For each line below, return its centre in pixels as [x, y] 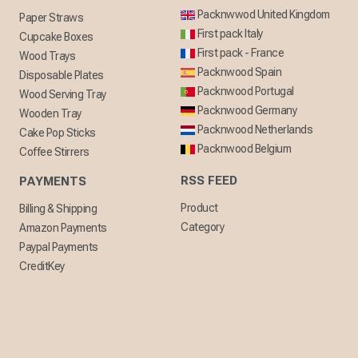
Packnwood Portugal [245, 91]
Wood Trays [47, 56]
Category [202, 227]
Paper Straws [51, 17]
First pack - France [239, 52]
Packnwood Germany [246, 110]
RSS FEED [209, 180]
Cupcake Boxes [56, 36]
